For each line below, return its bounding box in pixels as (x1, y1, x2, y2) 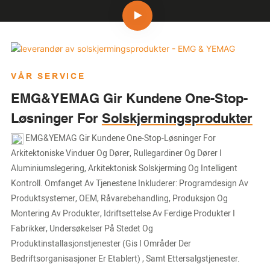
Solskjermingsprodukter (101, 110, 253, 126)
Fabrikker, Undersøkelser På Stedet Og (10, 222, 153, 236)
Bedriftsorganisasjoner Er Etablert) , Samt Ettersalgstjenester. (10, 253, 240, 266)
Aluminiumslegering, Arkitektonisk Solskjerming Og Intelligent (10, 162, 237, 175)
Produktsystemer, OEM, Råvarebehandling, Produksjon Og (10, 192, 228, 206)
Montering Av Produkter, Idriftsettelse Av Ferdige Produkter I (10, 207, 235, 221)
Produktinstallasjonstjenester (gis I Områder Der (10, 237, 191, 251)
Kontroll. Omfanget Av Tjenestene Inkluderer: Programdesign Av (10, 177, 248, 190)
